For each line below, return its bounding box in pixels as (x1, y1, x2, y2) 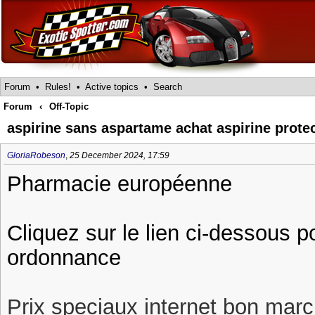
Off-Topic (49, 101, 89, 112)
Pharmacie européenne (7, 172, 232, 195)
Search (153, 82, 182, 92)
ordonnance (7, 245, 121, 269)
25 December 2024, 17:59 (70, 150, 169, 160)
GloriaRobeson (7, 150, 65, 160)
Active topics (85, 82, 139, 92)
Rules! (45, 82, 71, 92)
